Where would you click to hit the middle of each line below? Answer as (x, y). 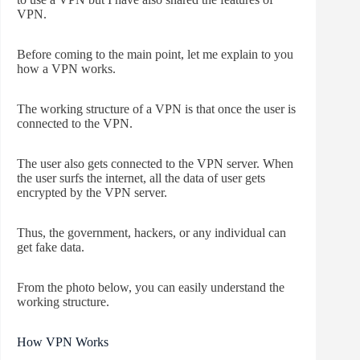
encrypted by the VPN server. (92, 193)
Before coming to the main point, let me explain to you (155, 55)
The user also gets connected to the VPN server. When (155, 164)
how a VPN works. (66, 69)
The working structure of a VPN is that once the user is (156, 109)
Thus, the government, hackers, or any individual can (151, 233)
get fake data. (51, 247)
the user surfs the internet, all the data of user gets (141, 178)
